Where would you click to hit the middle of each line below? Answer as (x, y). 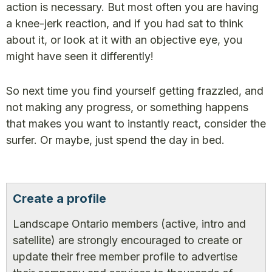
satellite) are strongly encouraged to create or (127, 240)
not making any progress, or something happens (127, 107)
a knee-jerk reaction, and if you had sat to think (125, 23)
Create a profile (59, 199)
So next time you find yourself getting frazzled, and (135, 91)
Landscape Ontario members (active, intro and (129, 224)
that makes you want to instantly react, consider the (136, 124)
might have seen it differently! (80, 56)
